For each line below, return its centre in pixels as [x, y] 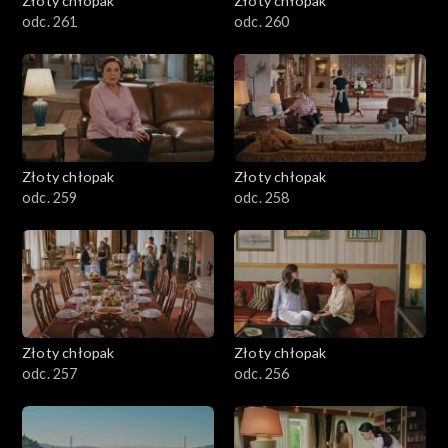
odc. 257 [50, 374]
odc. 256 [262, 374]
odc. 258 [262, 198]
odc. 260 [262, 22]
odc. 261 [50, 22]
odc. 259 [50, 198]
